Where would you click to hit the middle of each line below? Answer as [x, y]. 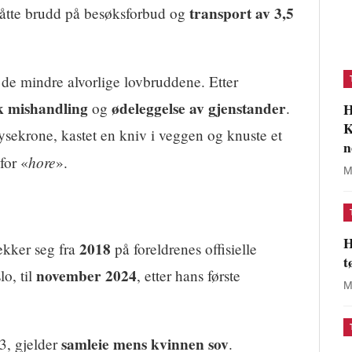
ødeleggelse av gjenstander [199, 109]
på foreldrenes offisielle [184, 249]
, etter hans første [189, 276]
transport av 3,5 [242, 14]
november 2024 [86, 276]
